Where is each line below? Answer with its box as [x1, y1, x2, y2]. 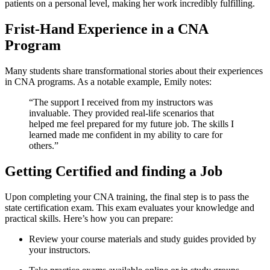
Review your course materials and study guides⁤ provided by [29, 233, 256, 244]
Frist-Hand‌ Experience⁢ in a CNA [5, 21, 208, 37]
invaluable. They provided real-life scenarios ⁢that [29, 108, 214, 118]
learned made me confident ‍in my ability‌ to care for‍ [29, 130, 222, 140]
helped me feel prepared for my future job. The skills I [29, 119, 234, 129]
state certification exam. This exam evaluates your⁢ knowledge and [5, 202, 254, 213]
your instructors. [29, 244, 90, 255]
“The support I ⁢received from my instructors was [29, 97, 213, 107]
